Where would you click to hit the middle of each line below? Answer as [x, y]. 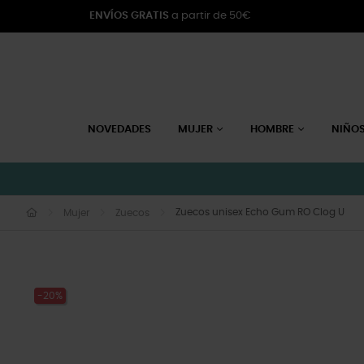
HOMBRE [272, 130]
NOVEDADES [119, 130]
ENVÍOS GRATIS [129, 16]
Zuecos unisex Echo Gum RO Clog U [260, 212]
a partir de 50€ [210, 16]
